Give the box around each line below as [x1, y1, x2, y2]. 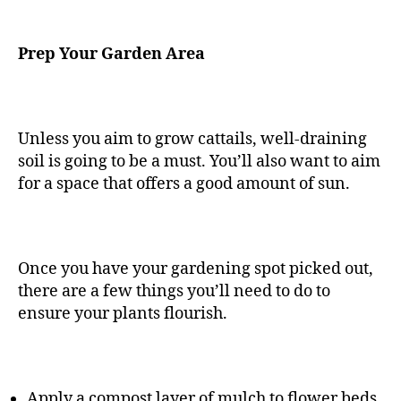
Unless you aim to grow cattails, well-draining [18, 129, 367, 150]
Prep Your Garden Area [18, 44, 205, 65]
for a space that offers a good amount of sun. [18, 174, 350, 195]
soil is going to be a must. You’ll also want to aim [18, 151, 380, 173]
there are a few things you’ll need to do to [18, 281, 330, 303]
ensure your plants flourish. [18, 303, 227, 325]
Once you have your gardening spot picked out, [18, 259, 373, 280]
